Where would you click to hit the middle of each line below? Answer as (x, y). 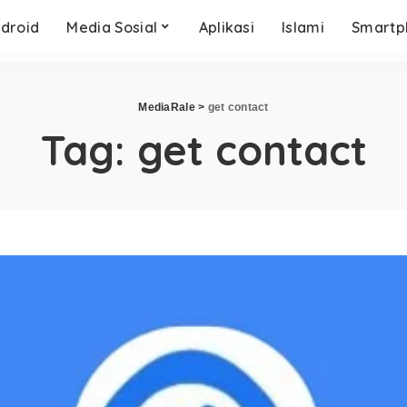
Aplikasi (227, 27)
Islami (303, 27)
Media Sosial (112, 27)
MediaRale (167, 107)
